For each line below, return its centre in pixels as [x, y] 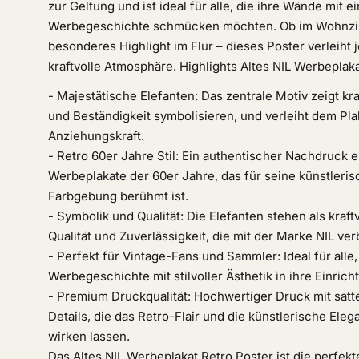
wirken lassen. [89, 336]
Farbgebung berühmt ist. [118, 196]
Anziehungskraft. [96, 136]
